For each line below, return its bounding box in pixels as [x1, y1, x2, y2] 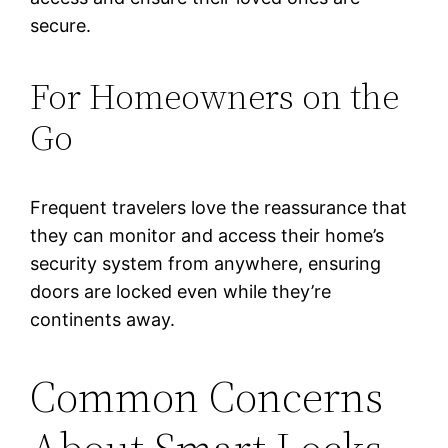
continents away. [30, 309, 176, 331]
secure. [30, 15, 92, 37]
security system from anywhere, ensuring [30, 253, 382, 275]
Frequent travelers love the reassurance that [30, 197, 408, 219]
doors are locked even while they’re [30, 281, 332, 303]
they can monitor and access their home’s [30, 225, 385, 247]
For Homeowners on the [30, 72, 400, 122]
